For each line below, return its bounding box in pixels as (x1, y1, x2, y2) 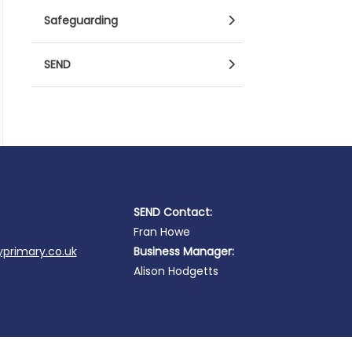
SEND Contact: (134, 203, 213, 220)
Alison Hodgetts (134, 262, 219, 279)
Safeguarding (44, 13, 118, 28)
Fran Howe (134, 223, 191, 240)
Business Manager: (134, 243, 235, 259)
